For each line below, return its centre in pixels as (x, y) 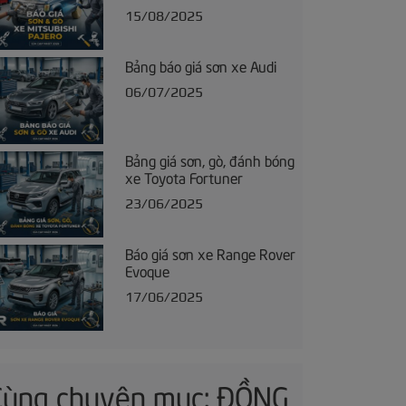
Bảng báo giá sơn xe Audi (200, 66)
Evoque (147, 271)
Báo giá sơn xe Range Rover (210, 253)
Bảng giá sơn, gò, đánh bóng (209, 159)
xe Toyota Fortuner (184, 176)
